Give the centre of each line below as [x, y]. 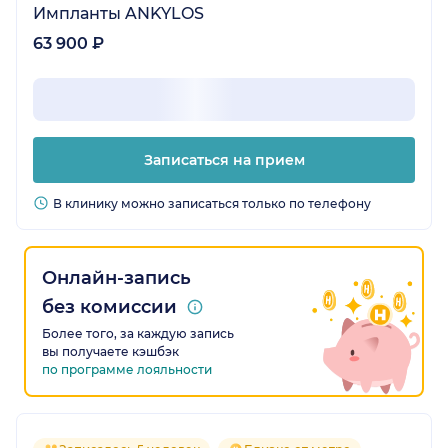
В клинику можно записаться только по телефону [212, 204]
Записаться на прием [224, 160]
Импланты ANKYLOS [118, 14]
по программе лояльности [127, 370]
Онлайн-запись [116, 278]
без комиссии [109, 307]
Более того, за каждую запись [138, 334]
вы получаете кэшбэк [110, 352]
